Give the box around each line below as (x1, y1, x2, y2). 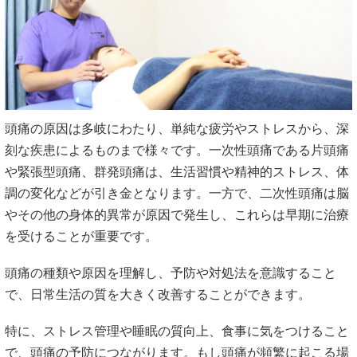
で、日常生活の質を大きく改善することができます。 (5, 287, 311, 301)
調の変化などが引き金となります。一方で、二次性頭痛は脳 (5, 186, 349, 200)
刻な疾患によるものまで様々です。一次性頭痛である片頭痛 (5, 143, 349, 157)
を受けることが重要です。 (5, 229, 158, 243)
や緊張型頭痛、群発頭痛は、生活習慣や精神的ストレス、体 (5, 164, 349, 178)
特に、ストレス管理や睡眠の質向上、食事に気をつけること (5, 324, 349, 339)
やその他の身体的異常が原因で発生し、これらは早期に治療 (5, 207, 349, 222)
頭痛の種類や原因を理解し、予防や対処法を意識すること (5, 265, 336, 280)
